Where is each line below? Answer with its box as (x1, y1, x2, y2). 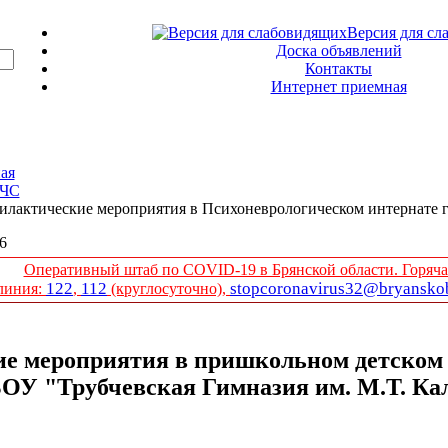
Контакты (305, 60, 372, 77)
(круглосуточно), (107, 280, 230, 297)
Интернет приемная (270, 78, 407, 95)
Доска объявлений (275, 42, 402, 59)
